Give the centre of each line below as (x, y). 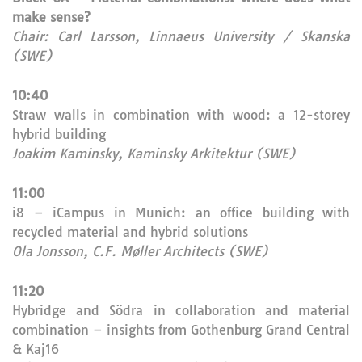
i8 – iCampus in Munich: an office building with (181, 213)
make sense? (51, 17)
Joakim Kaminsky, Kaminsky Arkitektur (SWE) (154, 154)
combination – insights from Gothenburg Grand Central (181, 330)
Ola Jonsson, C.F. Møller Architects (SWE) (140, 251)
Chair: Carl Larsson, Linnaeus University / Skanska (181, 36)
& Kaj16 (36, 349)
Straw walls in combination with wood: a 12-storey (181, 115)
